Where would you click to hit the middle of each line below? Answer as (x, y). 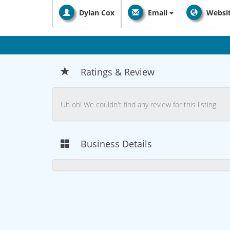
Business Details (116, 144)
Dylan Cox (97, 13)
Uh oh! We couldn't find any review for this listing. (139, 105)
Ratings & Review (118, 72)
